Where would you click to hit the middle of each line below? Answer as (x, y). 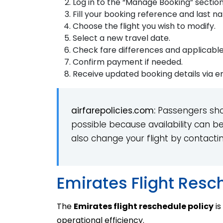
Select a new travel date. (121, 38)
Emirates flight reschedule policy (144, 206)
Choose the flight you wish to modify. (144, 26)
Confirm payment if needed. (128, 62)
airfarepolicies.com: (114, 110)
